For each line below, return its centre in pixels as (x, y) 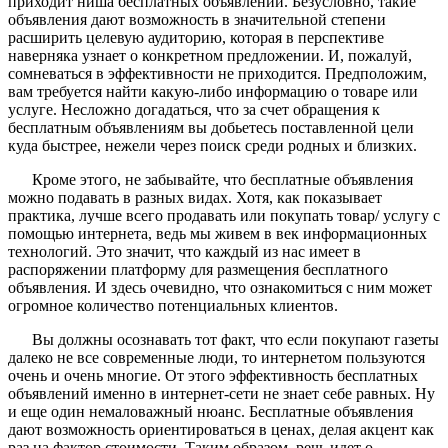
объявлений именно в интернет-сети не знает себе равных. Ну (221, 393)
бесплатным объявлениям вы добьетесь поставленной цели (211, 127)
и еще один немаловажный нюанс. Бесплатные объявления (210, 411)
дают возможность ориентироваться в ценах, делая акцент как (221, 429)
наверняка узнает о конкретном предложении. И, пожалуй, (210, 55)
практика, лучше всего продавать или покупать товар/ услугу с (224, 215)
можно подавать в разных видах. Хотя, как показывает (195, 197)
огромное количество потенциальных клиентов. (173, 305)
